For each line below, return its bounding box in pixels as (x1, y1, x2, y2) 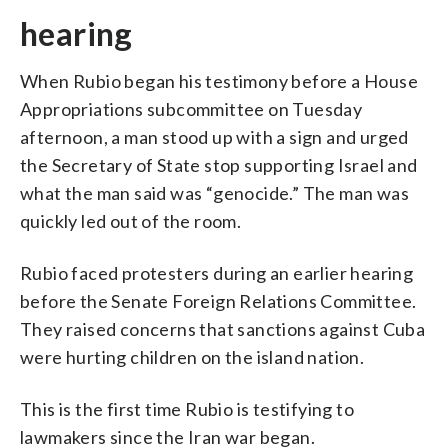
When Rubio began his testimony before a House (20, 69, 418, 92)
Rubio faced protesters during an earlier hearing (20, 261, 414, 284)
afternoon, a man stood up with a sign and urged (20, 125, 409, 148)
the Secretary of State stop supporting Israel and (20, 153, 418, 176)
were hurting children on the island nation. (20, 345, 365, 368)
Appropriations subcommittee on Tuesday (20, 97, 363, 120)
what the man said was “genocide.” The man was (20, 181, 409, 204)
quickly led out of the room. (20, 209, 242, 232)
